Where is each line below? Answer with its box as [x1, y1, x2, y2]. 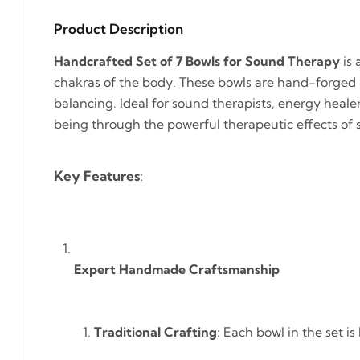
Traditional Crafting [94, 324, 217, 340]
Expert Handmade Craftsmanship [74, 261, 280, 277]
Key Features [54, 167, 140, 184]
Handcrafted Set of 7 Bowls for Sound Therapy [54, 53, 340, 69]
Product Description [54, 20, 183, 37]
